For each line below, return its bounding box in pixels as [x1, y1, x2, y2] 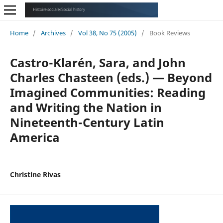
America [9, 128, 60, 145]
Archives [40, 28, 66, 37]
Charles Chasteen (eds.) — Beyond [9, 69, 212, 86]
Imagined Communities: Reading [9, 84, 206, 101]
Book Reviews [149, 28, 190, 37]
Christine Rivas [9, 169, 61, 179]
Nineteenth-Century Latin [9, 113, 164, 130]
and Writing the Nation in [9, 99, 162, 115]
